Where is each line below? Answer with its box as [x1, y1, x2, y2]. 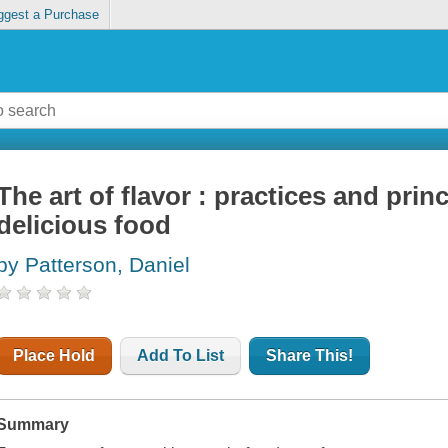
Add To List [137, 347, 225, 365]
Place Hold [13, 347, 96, 365]
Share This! [266, 347, 354, 365]
